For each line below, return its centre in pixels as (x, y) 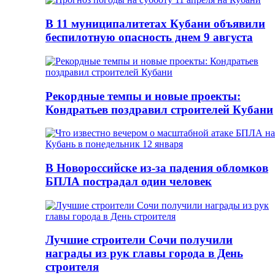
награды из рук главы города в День (144, 254)
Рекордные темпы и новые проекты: (143, 96)
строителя (72, 267)
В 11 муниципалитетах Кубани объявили (155, 24)
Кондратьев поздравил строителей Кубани (159, 109)
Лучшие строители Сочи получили (139, 240)
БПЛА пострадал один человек (129, 182)
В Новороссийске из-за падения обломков (157, 168)
